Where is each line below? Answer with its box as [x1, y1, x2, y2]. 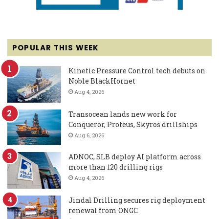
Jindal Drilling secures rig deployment [68, 195, 205, 205]
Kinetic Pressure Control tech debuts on [68, 66, 205, 75]
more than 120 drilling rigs [68, 162, 163, 172]
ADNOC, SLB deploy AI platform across [68, 152, 201, 161]
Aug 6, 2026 [74, 131, 104, 139]
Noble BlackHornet [68, 76, 135, 86]
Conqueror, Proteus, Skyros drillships [68, 119, 197, 129]
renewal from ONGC [68, 205, 138, 215]
